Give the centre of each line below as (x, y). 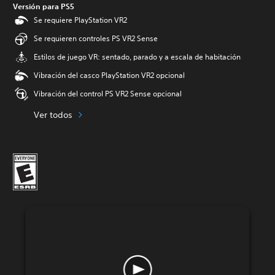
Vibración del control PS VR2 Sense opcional (108, 94)
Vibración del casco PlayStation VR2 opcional (109, 75)
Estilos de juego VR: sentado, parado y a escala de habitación (137, 57)
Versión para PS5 (44, 6)
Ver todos (53, 114)
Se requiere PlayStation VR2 (80, 20)
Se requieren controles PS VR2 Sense (96, 38)
